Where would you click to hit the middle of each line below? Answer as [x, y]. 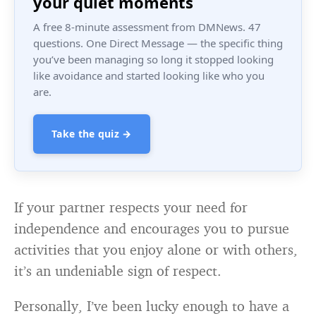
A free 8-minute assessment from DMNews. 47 [147, 27]
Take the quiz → [92, 134]
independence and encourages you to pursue [152, 229]
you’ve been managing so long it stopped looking [153, 60]
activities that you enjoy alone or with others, [156, 250]
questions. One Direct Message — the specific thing [158, 43]
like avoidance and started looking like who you [149, 76]
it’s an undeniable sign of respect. [118, 271]
